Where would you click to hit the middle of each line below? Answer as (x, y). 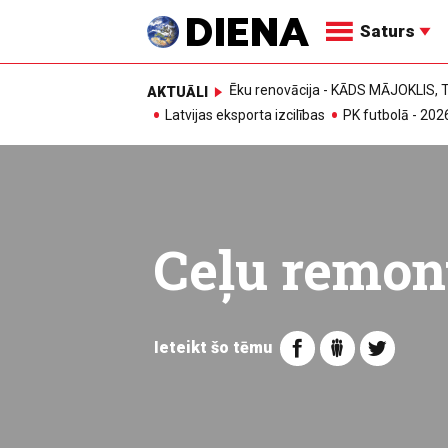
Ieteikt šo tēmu (212, 347)
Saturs (389, 31)
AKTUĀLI (177, 91)
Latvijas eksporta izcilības (245, 115)
